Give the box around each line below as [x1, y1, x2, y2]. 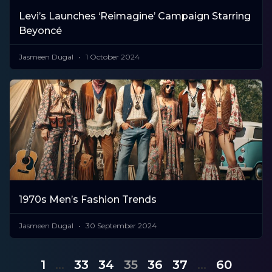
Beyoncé [19, 24, 62, 36]
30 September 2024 [84, 221, 157, 231]
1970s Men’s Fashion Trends [19, 194, 157, 206]
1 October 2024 [84, 52, 140, 61]
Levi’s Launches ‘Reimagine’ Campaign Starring [19, 10, 251, 22]
